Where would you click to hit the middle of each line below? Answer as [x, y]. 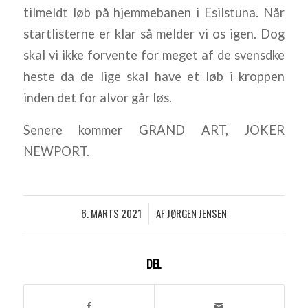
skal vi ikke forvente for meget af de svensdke [154, 55]
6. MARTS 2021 [111, 213]
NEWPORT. [56, 151]
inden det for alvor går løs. [97, 98]
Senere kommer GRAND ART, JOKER [154, 130]
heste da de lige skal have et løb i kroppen [154, 77]
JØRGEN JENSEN [197, 213]
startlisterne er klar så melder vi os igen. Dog [154, 34]
